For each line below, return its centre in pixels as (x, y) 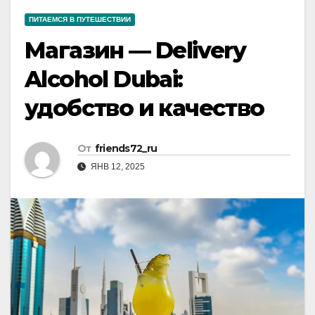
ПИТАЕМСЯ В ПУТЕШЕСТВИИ (80, 20)
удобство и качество (144, 108)
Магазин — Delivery (135, 51)
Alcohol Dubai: (104, 79)
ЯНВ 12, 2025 (117, 167)
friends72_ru (126, 149)
